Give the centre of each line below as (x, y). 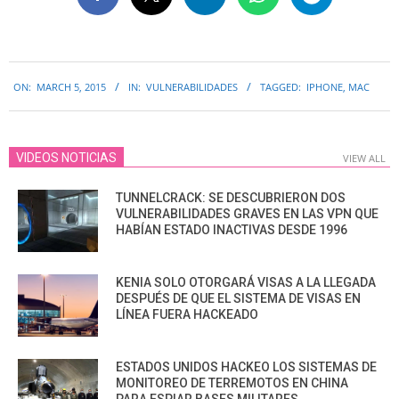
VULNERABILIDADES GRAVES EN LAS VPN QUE (247, 214)
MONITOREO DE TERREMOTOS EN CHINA (232, 383)
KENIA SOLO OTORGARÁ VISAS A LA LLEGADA (246, 283)
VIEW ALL (364, 159)
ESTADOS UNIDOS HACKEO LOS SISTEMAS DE (246, 367)
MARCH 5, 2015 (71, 86)
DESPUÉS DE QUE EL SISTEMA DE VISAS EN (238, 299)
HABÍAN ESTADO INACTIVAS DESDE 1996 (232, 230)
